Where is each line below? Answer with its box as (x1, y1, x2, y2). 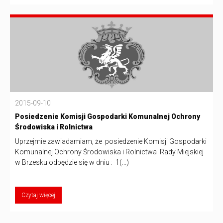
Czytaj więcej (21, 191, 55, 199)
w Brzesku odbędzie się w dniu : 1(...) (15, 158, 129, 166)
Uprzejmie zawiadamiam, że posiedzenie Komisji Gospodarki (15, 137, 207, 145)
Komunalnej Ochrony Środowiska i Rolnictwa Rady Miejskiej (15, 147, 204, 156)
